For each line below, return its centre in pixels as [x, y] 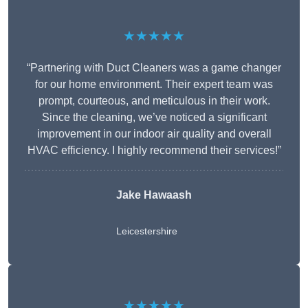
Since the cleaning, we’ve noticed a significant [154, 118]
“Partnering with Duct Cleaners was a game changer [154, 68]
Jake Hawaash [154, 195]
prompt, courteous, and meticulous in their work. [154, 101]
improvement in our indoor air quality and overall [154, 134]
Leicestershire [147, 231]
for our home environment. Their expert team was [154, 85]
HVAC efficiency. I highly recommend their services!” [154, 151]
